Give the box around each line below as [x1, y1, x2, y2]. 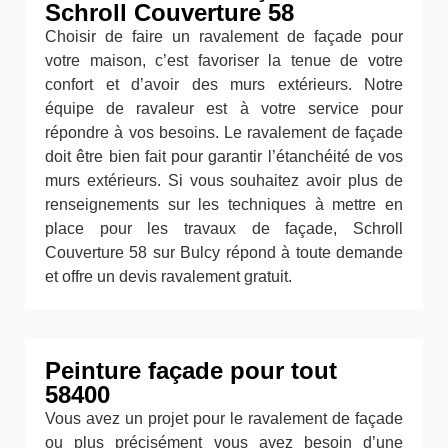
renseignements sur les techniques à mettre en [45, 196, 403, 214]
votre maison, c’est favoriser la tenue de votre [45, 52, 403, 70]
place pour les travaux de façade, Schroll [45, 220, 403, 238]
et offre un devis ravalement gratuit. [45, 268, 292, 286]
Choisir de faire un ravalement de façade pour [45, 28, 403, 46]
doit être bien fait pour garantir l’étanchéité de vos [45, 148, 403, 166]
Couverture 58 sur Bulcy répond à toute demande [45, 244, 403, 262]
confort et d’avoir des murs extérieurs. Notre [45, 76, 403, 94]
